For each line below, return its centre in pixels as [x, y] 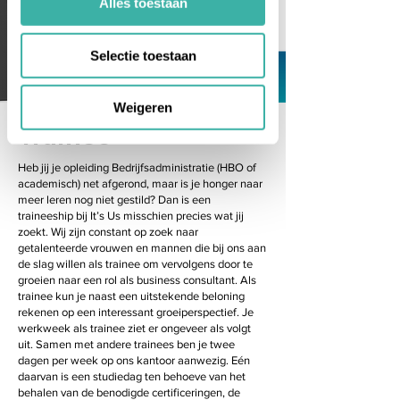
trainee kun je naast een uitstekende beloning [131, 296]
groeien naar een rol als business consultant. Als [137, 280]
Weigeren [143, 107]
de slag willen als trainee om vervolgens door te [135, 264]
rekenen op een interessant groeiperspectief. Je [136, 312]
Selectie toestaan [143, 55]
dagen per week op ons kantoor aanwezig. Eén [134, 360]
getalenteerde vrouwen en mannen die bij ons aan [142, 248]
